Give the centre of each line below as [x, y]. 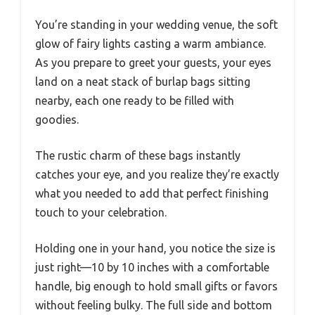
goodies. [57, 120]
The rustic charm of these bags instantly [138, 156]
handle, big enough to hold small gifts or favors [156, 287]
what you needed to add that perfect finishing [152, 194]
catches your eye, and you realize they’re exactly [157, 175]
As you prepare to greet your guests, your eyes [153, 63]
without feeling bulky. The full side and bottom [154, 306]
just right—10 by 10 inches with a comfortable [152, 268]
